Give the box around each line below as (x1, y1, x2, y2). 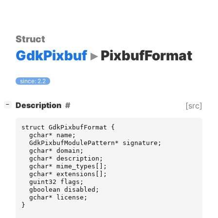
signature (123, 139, 158, 147)
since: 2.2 (20, 77, 46, 85)
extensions (56, 170, 95, 178)
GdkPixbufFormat (49, 124, 107, 131)
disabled (64, 186, 95, 194)
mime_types (56, 163, 95, 170)
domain (56, 147, 80, 155)
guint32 (29, 178, 56, 186)
